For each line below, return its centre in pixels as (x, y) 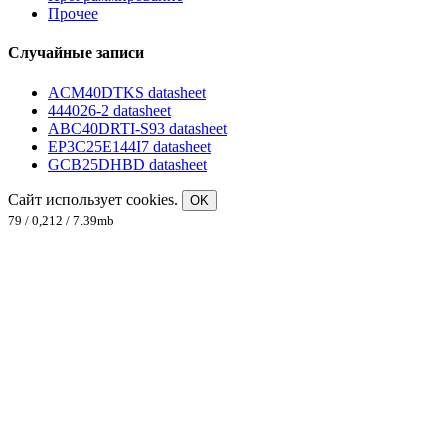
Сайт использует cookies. (95, 199)
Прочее (73, 14)
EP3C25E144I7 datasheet (129, 146)
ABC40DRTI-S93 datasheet (137, 128)
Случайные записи (76, 53)
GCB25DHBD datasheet (127, 164)
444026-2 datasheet (109, 110)
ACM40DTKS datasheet (127, 92)
